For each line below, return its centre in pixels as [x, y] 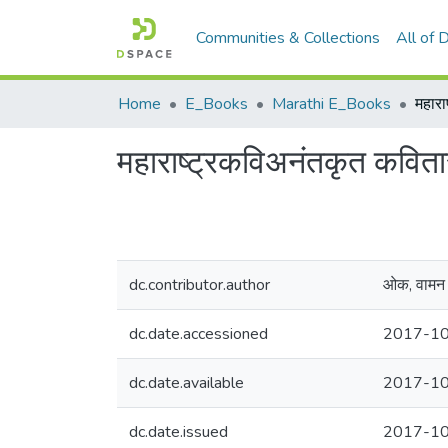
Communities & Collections [288, 38]
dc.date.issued [178, 432]
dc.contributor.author [199, 285]
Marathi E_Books [331, 104]
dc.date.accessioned [198, 334]
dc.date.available [186, 383]
